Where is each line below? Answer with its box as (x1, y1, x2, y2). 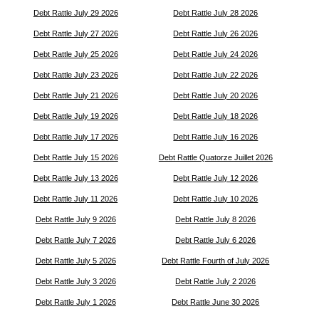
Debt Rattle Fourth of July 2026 (162, 256, 270, 265)
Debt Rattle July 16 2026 (173, 132, 258, 141)
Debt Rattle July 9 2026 (35, 215, 116, 224)
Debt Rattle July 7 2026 (35, 236, 116, 244)
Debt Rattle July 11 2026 (33, 194, 118, 203)
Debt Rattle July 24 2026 (173, 50, 258, 58)
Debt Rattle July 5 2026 (35, 256, 116, 265)
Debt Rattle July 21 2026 (33, 91, 118, 100)
